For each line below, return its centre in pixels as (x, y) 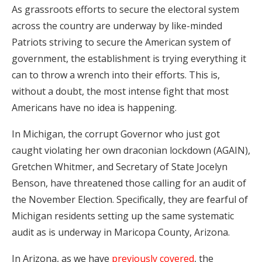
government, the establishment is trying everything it (129, 59)
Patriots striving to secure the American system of (121, 42)
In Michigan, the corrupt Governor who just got (116, 134)
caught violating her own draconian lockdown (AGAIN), (131, 151)
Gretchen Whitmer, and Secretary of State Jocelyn (120, 167)
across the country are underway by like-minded (117, 26)
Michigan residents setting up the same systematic (123, 216)
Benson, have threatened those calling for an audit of (129, 183)
